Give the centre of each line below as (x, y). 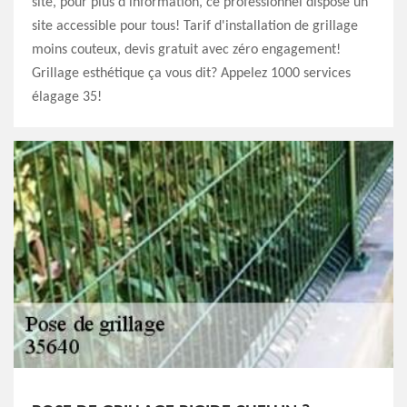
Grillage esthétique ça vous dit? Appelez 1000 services (191, 74)
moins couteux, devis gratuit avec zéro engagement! (186, 50)
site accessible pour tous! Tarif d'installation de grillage (195, 27)
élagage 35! (67, 98)
